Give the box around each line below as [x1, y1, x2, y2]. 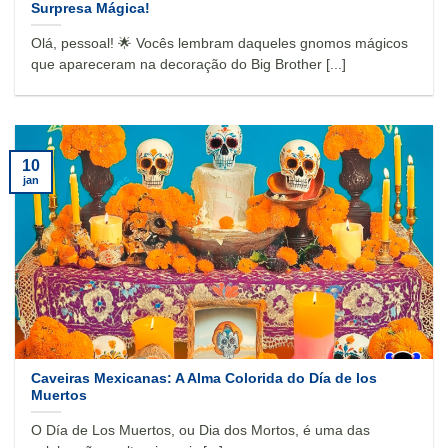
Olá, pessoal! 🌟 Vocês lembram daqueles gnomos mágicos [31, 35, 409, 51]
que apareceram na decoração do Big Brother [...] [31, 56, 347, 72]
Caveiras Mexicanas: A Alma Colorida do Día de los [31, 370, 378, 386]
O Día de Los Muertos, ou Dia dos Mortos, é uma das [31, 422, 371, 438]
